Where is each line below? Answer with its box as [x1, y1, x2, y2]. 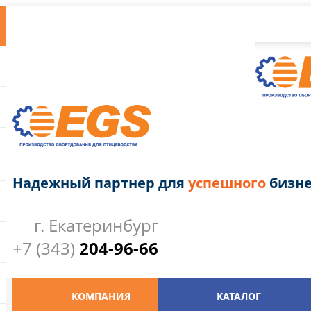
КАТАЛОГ [217, 289, 261, 303]
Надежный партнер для [12, 173, 188, 192]
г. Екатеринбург [34, 214, 158, 237]
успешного [188, 173, 266, 192]
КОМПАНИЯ [71, 289, 131, 303]
